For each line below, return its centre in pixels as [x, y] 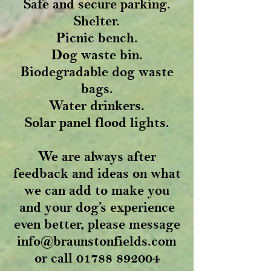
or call [55, 258]
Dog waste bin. [97, 54]
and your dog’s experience [97, 207]
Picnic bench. [97, 38]
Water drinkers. [97, 105]
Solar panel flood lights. [97, 122]
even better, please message [97, 224]
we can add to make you [97, 190]
